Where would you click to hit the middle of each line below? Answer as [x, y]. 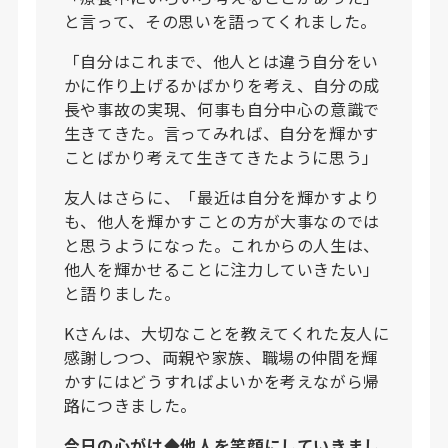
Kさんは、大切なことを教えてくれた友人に [226, 332]
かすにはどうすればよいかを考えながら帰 [221, 380]
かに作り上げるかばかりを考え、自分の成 [221, 84]
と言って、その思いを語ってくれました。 [220, 20]
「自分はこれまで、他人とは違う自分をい [221, 60]
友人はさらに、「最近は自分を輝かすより [221, 196]
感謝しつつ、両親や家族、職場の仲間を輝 [220, 356]
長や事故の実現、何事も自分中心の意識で [221, 108]
